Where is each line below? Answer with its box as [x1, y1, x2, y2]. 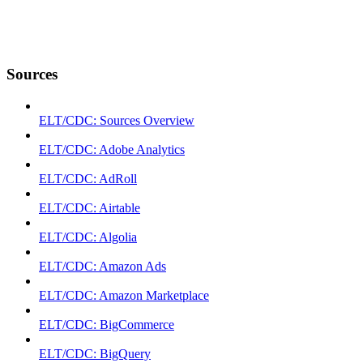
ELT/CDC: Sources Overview [39, 113, 194, 128]
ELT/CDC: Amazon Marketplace [39, 288, 209, 303]
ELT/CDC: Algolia [39, 230, 137, 245]
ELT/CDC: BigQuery [39, 347, 151, 361]
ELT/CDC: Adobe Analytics [39, 143, 185, 157]
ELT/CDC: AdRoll [39, 172, 137, 186]
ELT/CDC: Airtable [39, 201, 140, 216]
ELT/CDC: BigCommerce [39, 318, 174, 332]
